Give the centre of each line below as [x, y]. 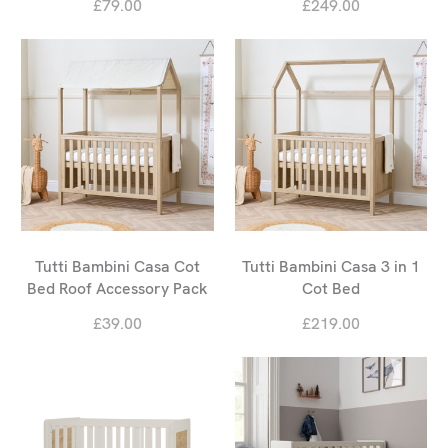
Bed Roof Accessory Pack [117, 289]
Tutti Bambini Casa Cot [117, 267]
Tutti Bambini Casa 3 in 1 [330, 267]
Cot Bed [330, 289]
